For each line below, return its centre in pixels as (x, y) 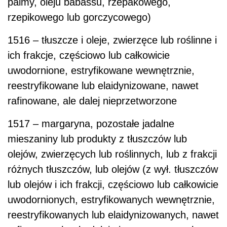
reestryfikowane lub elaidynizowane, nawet (103, 85)
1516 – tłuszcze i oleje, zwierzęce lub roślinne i (112, 40)
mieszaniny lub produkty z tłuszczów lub (97, 139)
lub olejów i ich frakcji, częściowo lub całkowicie (113, 184)
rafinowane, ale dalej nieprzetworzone (92, 101)
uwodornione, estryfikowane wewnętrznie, (101, 70)
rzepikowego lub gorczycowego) (79, 17)
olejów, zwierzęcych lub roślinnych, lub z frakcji (112, 154)
